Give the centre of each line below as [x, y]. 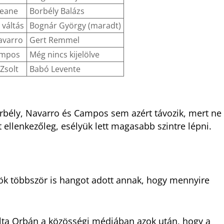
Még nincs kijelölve [64, 55]
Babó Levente [55, 69]
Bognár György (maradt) [75, 26]
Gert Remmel [54, 40]
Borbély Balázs [57, 11]
